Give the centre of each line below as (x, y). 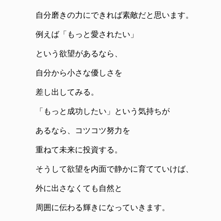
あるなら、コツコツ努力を (83, 131)
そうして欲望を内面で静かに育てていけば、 (114, 169)
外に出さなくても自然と (79, 188)
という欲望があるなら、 (79, 54)
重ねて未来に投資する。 (79, 150)
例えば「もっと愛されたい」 (87, 35)
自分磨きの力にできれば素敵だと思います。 (114, 15)
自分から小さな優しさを (79, 73)
